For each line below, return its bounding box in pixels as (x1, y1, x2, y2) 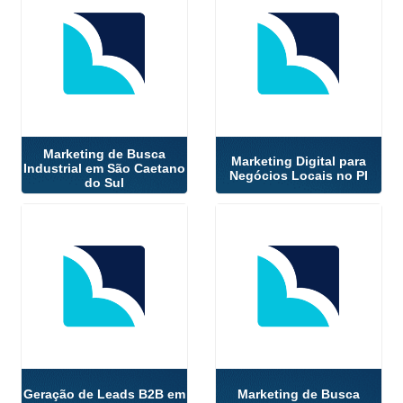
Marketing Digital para (230, 154, 366, 169)
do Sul (85, 175, 125, 191)
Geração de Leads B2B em (23, 386, 186, 401)
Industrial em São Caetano (23, 161, 186, 176)
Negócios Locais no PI (228, 168, 368, 184)
